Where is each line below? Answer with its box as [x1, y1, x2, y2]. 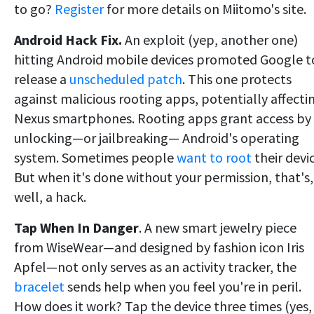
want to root [177, 149, 252, 167]
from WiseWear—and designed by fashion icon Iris [14, 238, 304, 257]
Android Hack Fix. [14, 31, 122, 49]
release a [14, 70, 69, 88]
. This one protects [182, 70, 292, 88]
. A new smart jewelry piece [139, 219, 296, 237]
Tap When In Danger [14, 219, 139, 237]
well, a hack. [14, 188, 86, 206]
